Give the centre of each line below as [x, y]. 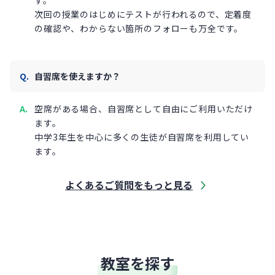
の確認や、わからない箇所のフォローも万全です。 [139, 29]
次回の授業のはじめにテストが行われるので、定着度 [143, 14]
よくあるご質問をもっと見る [129, 185]
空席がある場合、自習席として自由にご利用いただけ [144, 109]
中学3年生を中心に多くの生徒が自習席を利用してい [142, 137]
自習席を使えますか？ [77, 76]
